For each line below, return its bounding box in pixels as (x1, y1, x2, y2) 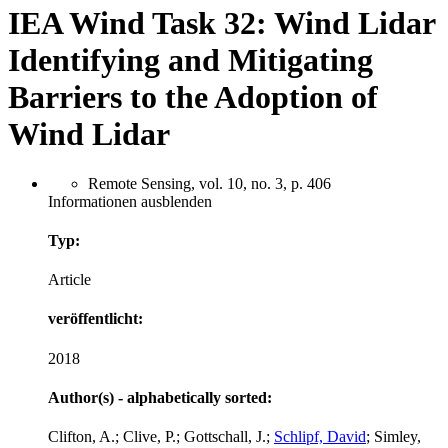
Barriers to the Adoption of (8, 79, 378, 116)
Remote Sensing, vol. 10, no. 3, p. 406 (88, 174, 331, 192)
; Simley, (366, 428, 421, 446)
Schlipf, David (274, 428, 366, 446)
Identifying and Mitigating (8, 42, 373, 79)
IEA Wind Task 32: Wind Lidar (8, 5, 435, 42)
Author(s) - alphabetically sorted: (48, 388, 272, 406)
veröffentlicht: (48, 310, 143, 328)
